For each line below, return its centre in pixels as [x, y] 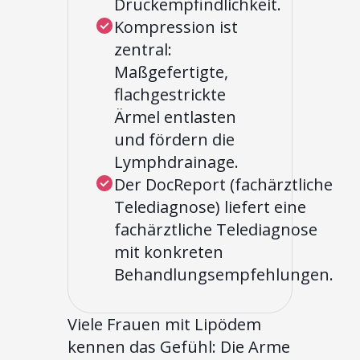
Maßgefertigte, [171, 72]
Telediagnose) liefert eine [210, 207]
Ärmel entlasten [175, 117]
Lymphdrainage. [176, 162]
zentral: [143, 50]
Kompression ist [176, 27]
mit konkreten [169, 252]
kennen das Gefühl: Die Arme [179, 347]
